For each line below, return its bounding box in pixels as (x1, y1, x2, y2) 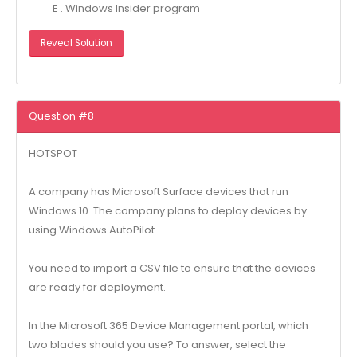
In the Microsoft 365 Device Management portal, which (28, 318, 308, 334)
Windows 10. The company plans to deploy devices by (28, 203, 307, 219)
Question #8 (28, 108, 94, 124)
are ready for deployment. (28, 280, 166, 296)
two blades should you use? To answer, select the (28, 337, 286, 353)
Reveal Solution (40, 37, 112, 50)
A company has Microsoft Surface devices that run (28, 184, 288, 200)
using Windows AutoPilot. (28, 222, 157, 238)
